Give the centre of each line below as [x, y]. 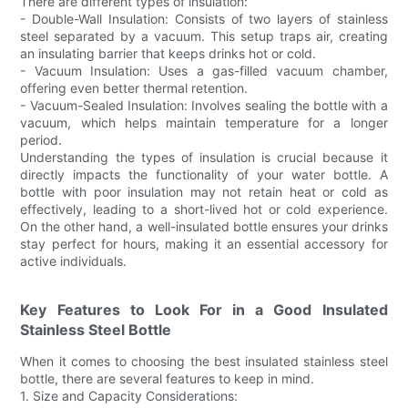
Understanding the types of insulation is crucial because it [204, 158]
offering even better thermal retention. [134, 88]
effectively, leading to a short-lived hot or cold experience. [204, 209]
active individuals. [74, 261]
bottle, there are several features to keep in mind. [168, 379]
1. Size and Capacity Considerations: [129, 396]
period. [41, 140]
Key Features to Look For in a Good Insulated [204, 310]
